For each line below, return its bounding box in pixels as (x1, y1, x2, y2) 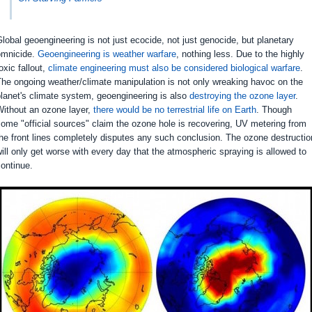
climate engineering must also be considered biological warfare (48, 63, 300, 73)
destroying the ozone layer (189, 91, 295, 101)
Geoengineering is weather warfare (38, 49, 176, 59)
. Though (256, 104, 292, 115)
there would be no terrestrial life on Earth (93, 104, 256, 115)
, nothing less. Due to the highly (176, 49, 304, 59)
